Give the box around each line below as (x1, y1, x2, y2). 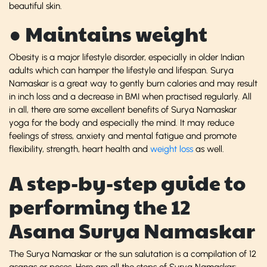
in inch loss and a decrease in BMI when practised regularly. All (9, 91, 252, 102)
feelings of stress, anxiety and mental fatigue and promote (9, 130, 237, 141)
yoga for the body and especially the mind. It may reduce (9, 117, 234, 128)
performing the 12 (9, 192, 191, 221)
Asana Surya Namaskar (9, 216, 255, 244)
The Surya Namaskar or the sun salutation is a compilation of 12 (9, 248, 256, 259)
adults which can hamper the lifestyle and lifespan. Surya (9, 64, 234, 76)
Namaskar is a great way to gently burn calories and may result (9, 77, 257, 89)
